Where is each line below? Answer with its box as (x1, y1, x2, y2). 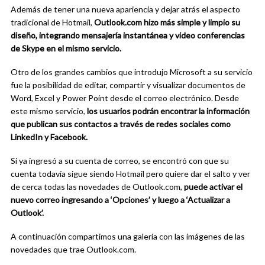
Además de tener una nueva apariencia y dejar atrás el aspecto (11, 4, 240, 14)
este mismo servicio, (11, 105, 87, 116)
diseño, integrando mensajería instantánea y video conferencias (11, 30, 245, 40)
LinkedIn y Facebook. (11, 131, 89, 142)
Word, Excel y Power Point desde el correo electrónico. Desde (11, 92, 239, 103)
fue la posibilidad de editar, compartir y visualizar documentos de (11, 79, 245, 90)
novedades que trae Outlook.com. (11, 244, 136, 254)
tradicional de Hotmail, (11, 17, 94, 27)
